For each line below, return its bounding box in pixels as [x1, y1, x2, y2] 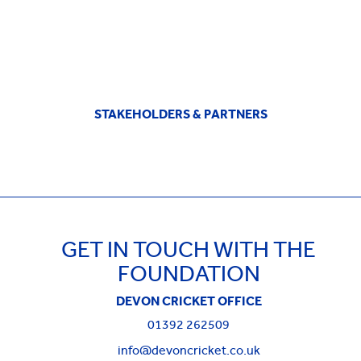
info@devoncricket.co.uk [117, 342, 260, 359]
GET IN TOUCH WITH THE [61, 236, 316, 263]
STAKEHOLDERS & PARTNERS [93, 106, 268, 122]
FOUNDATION [117, 260, 260, 288]
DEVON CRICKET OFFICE [115, 293, 262, 309]
